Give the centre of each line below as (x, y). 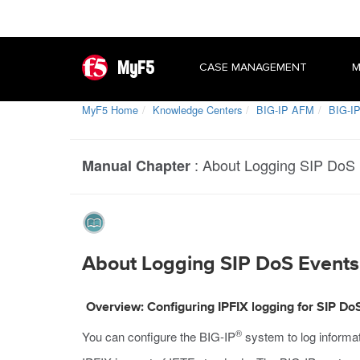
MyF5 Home (110, 110)
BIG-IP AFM (285, 110)
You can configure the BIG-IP (159, 336)
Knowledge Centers (197, 110)
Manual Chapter (136, 166)
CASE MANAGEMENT (253, 67)
